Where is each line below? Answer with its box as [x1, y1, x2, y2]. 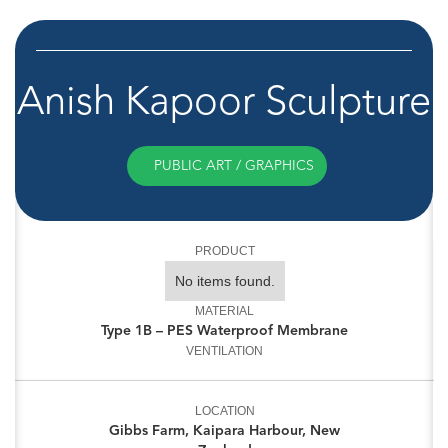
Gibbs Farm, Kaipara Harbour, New [109, 422, 340, 440]
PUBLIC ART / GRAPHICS [154, 157, 314, 175]
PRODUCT [194, 244, 255, 259]
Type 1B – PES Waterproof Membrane [101, 322, 348, 340]
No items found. [174, 273, 275, 290]
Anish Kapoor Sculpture [17, 76, 431, 127]
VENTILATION [186, 344, 263, 359]
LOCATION [194, 404, 255, 419]
